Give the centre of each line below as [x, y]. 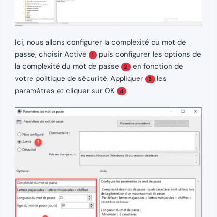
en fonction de [157, 67]
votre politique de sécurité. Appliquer [80, 79]
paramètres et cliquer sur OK [66, 91]
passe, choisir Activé [52, 54]
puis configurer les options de [149, 54]
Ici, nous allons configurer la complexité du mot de [101, 42]
